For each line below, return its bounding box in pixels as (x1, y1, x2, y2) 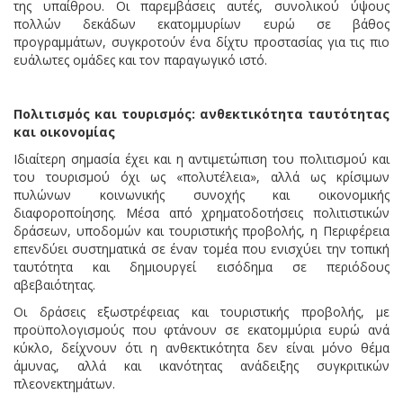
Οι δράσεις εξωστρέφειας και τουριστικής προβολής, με (13, 302, 390, 320)
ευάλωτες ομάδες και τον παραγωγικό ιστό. (13, 50, 267, 68)
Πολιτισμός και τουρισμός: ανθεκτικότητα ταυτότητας (13, 104, 390, 122)
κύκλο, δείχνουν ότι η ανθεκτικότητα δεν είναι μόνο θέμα (13, 338, 390, 356)
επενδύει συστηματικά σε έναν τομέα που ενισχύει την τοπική (13, 239, 390, 257)
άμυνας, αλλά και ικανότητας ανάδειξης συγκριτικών (13, 356, 390, 374)
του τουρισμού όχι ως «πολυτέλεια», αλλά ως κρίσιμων (13, 167, 390, 185)
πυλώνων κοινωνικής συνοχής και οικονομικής (13, 185, 390, 203)
